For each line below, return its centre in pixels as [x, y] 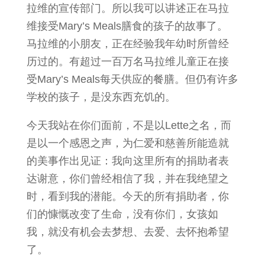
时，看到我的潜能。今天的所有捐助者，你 [127, 196]
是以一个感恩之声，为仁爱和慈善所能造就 [127, 143]
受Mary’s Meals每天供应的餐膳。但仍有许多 [132, 79]
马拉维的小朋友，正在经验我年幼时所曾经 [127, 44]
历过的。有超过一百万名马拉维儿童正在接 [127, 62]
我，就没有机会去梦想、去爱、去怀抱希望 [127, 232]
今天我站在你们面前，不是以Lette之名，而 [129, 125]
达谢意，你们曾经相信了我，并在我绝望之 [127, 179]
